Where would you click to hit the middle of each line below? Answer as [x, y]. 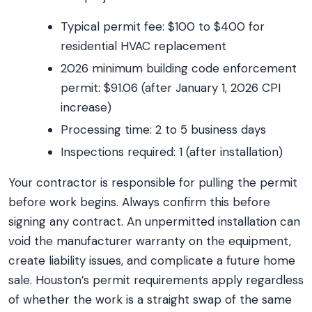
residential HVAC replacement [143, 46]
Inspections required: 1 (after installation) [172, 152]
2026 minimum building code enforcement [179, 68]
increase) [86, 107]
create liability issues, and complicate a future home [152, 260]
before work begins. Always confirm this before [139, 202]
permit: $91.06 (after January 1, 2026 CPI [171, 88]
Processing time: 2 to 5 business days [163, 130]
